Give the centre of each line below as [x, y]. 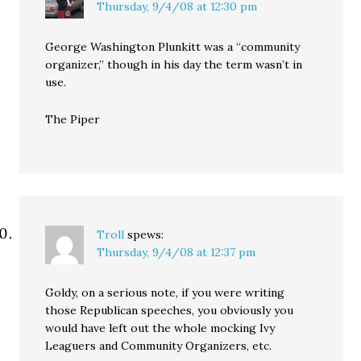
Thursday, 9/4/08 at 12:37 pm [176, 252]
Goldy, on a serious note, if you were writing [165, 293]
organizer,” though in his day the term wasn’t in [174, 64]
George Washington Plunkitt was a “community [173, 47]
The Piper [73, 119]
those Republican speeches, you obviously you [170, 310]
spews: [146, 234]
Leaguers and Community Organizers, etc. [159, 346]
